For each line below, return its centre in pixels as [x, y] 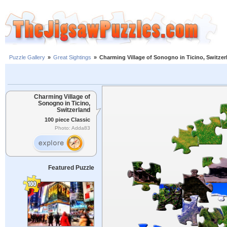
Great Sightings [72, 58]
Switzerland [73, 110]
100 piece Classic [67, 119]
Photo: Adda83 [72, 128]
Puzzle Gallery [27, 58]
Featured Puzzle [71, 168]
